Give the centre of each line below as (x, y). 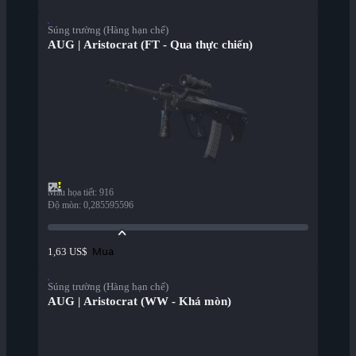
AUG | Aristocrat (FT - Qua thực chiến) (150, 45)
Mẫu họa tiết (71, 193)
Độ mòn (63, 205)
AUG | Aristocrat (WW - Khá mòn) (139, 302)
